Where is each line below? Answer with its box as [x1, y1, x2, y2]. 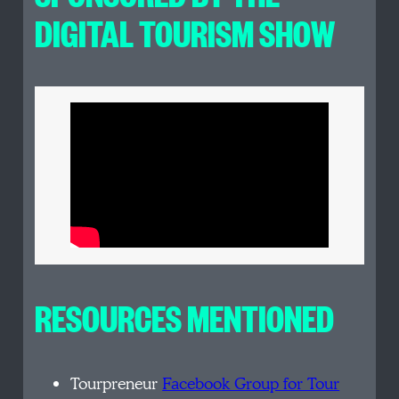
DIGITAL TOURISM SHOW [35, 7, 336, 56]
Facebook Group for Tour [162, 371, 340, 396]
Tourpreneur [70, 371, 163, 396]
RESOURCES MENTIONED [35, 293, 335, 342]
